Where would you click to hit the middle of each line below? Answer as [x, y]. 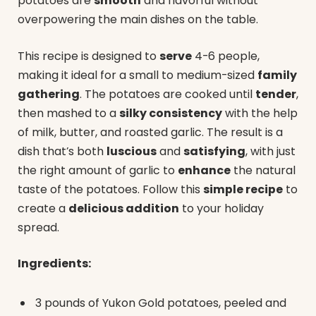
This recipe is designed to [89, 56]
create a [43, 208]
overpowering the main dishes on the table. [138, 20]
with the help [260, 113]
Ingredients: [54, 264]
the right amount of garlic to [98, 170]
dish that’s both [62, 151]
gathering [49, 94]
